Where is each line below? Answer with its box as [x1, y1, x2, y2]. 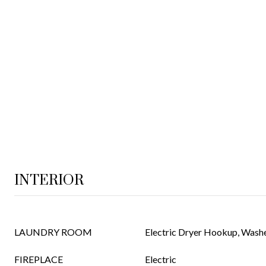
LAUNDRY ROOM [14, 226, 92, 237]
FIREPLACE [14, 254, 63, 265]
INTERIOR [14, 172, 84, 189]
